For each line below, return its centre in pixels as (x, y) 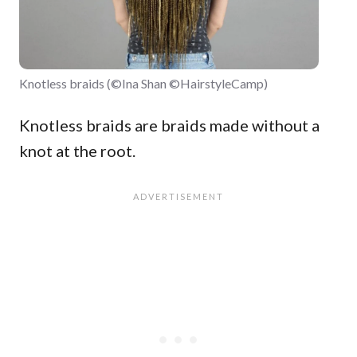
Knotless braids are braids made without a (169, 125)
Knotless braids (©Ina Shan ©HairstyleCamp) (143, 83)
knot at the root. (79, 150)
